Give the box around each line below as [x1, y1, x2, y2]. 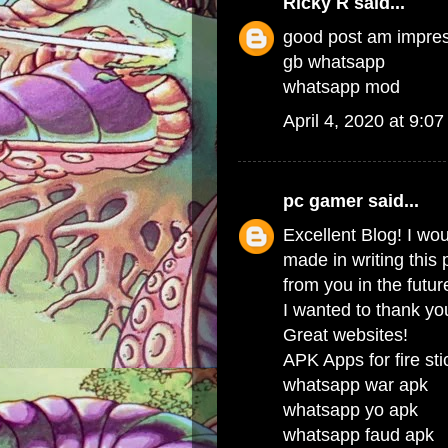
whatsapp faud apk [283, 425, 434, 445]
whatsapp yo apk [283, 400, 418, 420]
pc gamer [283, 191, 363, 211]
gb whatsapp [283, 52, 385, 72]
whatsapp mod [283, 77, 400, 97]
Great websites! [283, 325, 408, 345]
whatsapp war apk [283, 375, 428, 395]
